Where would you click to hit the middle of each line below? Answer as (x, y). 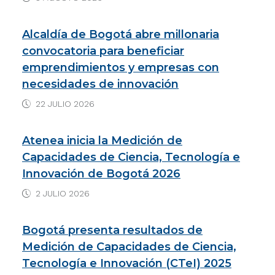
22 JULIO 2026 (65, 103)
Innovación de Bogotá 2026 (101, 173)
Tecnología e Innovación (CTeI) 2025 (127, 263)
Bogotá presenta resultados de (112, 230)
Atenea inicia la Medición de (102, 140)
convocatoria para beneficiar (103, 51)
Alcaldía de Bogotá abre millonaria (121, 34)
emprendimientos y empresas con (121, 67)
